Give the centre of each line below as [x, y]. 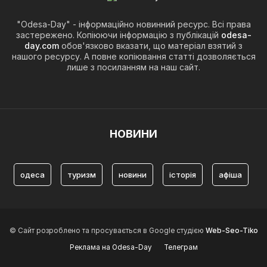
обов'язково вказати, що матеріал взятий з [151, 46]
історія [183, 175]
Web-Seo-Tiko [232, 231]
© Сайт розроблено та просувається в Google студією [107, 231]
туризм [82, 175]
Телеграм [181, 248]
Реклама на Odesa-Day [111, 248]
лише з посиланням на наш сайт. [133, 67]
